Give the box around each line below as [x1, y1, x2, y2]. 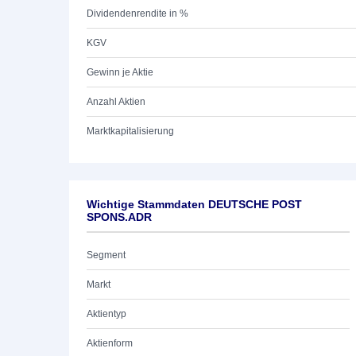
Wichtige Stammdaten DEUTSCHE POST [87, 198, 302, 211]
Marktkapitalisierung [87, 126, 174, 137]
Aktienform [87, 338, 133, 349]
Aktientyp [87, 308, 126, 319]
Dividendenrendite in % [87, 8, 188, 19]
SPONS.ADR [87, 211, 152, 223]
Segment [87, 250, 126, 261]
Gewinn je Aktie [87, 67, 153, 78]
